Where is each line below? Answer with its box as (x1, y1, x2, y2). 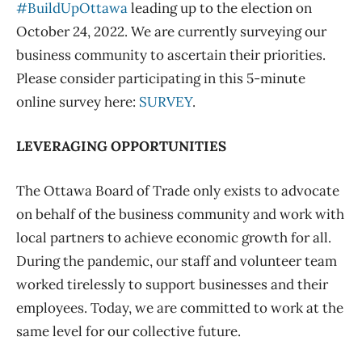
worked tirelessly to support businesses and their (16, 276, 328, 294)
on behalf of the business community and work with (16, 205, 344, 224)
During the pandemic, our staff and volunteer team (16, 252, 337, 271)
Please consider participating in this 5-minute (16, 69, 305, 88)
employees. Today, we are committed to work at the (16, 299, 343, 318)
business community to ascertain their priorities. (16, 46, 326, 65)
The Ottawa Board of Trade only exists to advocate (16, 182, 339, 200)
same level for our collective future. (16, 322, 241, 341)
